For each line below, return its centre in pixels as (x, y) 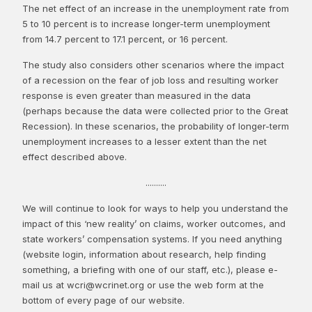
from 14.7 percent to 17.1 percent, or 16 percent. (125, 39)
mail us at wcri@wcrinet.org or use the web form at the (143, 284)
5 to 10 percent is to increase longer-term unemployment (146, 23)
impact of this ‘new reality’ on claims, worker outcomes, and (154, 223)
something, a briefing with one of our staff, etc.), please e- (150, 269)
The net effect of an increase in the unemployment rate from (156, 8)
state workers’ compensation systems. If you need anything (152, 239)
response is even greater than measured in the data (136, 95)
